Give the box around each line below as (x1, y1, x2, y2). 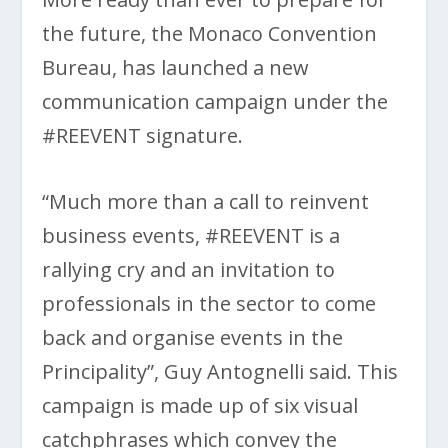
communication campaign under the (42, 87, 389, 115)
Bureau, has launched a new (42, 53, 310, 81)
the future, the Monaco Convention (42, 19, 378, 47)
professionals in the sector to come (42, 289, 377, 317)
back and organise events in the (42, 323, 344, 351)
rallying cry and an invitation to (42, 255, 336, 283)
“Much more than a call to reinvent (42, 187, 370, 215)
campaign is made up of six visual (42, 391, 359, 419)
